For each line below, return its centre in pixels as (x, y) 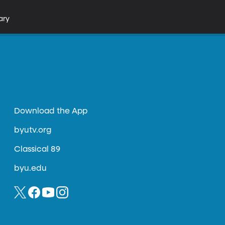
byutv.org (33, 131)
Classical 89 (37, 150)
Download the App (51, 111)
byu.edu (31, 169)
